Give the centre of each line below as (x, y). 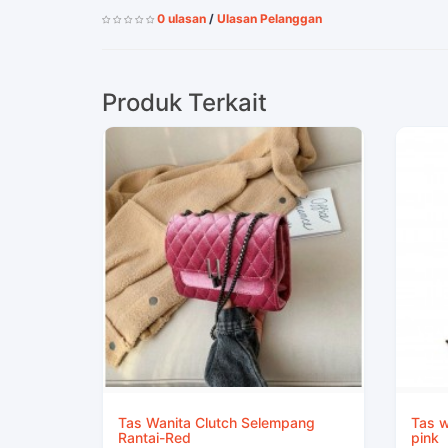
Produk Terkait (184, 102)
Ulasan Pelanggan (269, 18)
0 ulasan (181, 18)
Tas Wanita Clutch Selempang (216, 423)
